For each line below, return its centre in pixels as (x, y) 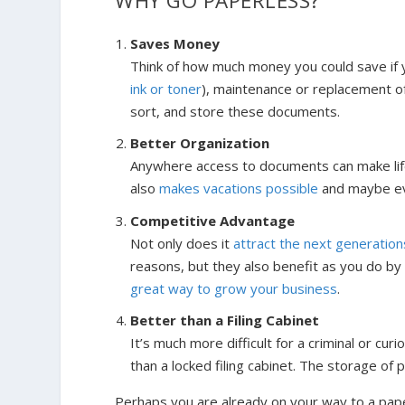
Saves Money (175, 43)
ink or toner (166, 88)
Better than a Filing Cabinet (225, 320)
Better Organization (200, 143)
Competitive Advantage (213, 220)
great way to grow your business (234, 288)
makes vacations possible (239, 188)
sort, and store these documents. (235, 111)
